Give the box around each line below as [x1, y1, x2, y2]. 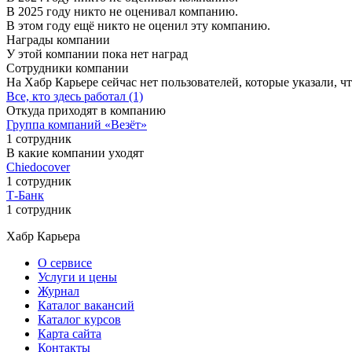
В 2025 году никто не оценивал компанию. [6, 4, 238, 18]
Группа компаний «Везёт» [6, 117, 147, 131]
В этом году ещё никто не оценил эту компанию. [6, 18, 270, 32]
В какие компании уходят [6, 145, 144, 159]
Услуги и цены [38, 269, 117, 284]
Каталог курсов [38, 312, 121, 326]
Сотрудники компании [6, 60, 129, 75]
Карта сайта [38, 326, 101, 340]
